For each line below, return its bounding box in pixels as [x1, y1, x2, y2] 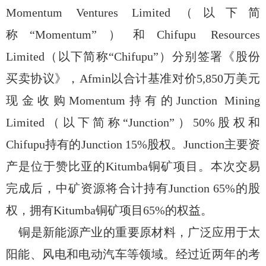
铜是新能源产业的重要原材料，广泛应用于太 [18, 225, 261, 239]
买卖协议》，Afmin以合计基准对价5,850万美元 [5, 71, 261, 85]
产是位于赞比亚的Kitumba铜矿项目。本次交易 [5, 159, 261, 173]
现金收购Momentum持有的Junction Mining [5, 93, 261, 107]
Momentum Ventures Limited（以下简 [5, 5, 261, 19]
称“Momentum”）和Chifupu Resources [5, 27, 261, 41]
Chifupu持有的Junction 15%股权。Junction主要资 [5, 137, 261, 151]
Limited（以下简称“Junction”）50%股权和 [5, 115, 261, 129]
